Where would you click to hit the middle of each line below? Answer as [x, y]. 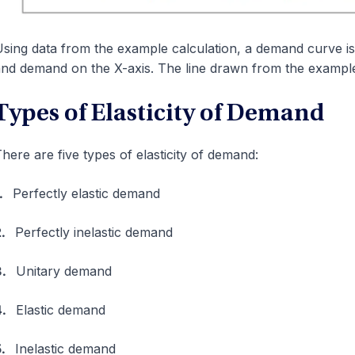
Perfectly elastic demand [86, 193]
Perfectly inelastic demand [94, 232]
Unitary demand [63, 271]
